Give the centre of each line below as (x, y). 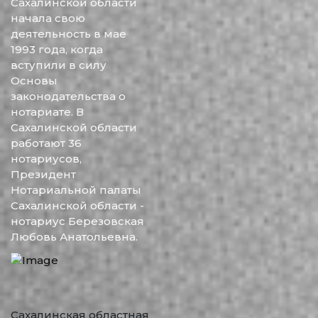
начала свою (48, 18)
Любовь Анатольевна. (74, 237)
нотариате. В (47, 112)
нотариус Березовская (77, 221)
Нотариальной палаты (76, 190)
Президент (43, 174)
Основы (34, 81)
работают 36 (46, 143)
